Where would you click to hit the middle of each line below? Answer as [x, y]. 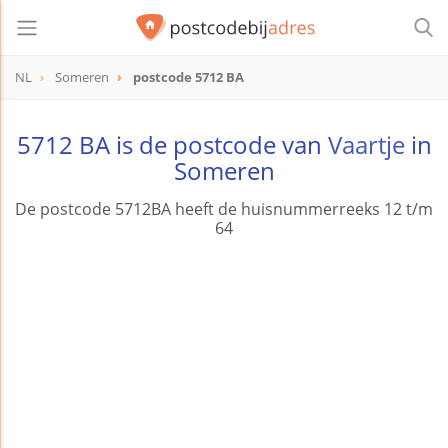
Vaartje [366, 145]
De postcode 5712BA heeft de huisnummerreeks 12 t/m [224, 209]
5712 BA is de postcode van [172, 145]
